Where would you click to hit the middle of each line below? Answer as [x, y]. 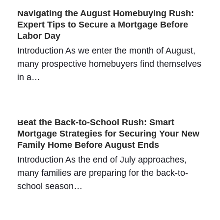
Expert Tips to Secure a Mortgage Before [102, 25]
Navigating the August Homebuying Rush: [105, 14]
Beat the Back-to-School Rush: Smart [96, 123]
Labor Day [39, 36]
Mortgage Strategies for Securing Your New [108, 134]
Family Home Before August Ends [88, 145]
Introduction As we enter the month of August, [106, 51]
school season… [50, 186]
